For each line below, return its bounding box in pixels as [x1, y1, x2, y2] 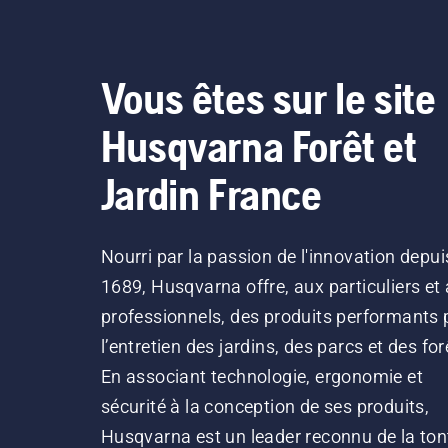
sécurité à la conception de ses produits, [100, 396, 430, 417]
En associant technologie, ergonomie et [100, 366, 423, 387]
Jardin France [100, 169, 322, 219]
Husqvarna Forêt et [100, 121, 417, 171]
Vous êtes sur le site [100, 73, 436, 123]
